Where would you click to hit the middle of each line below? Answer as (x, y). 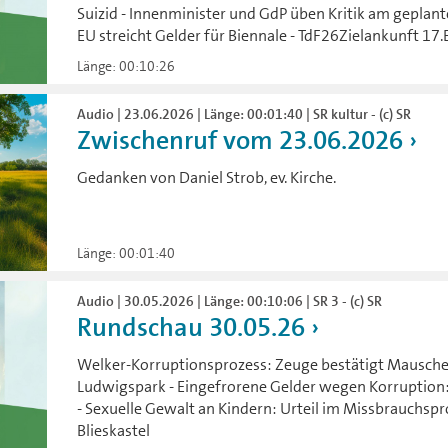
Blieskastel (114, 430)
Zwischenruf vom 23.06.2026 (240, 141)
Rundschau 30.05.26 (191, 327)
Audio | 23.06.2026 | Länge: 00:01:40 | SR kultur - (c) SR (244, 114)
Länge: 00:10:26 (126, 66)
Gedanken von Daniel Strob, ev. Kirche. (207, 178)
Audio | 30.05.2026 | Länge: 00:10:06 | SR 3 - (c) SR (230, 300)
